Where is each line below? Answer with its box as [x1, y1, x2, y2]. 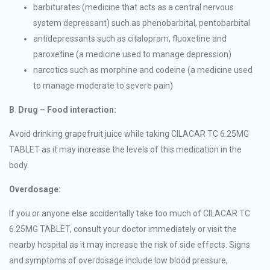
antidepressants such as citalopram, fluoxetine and [33, 34, 227, 44]
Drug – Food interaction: [18, 105, 116, 115]
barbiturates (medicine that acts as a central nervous [33, 2, 234, 13]
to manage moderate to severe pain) [33, 81, 173, 91]
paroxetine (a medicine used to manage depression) [33, 49, 231, 60]
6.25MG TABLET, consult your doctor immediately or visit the [9, 224, 237, 234]
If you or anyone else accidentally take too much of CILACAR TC [9, 209, 250, 219]
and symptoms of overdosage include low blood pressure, [9, 256, 228, 266]
